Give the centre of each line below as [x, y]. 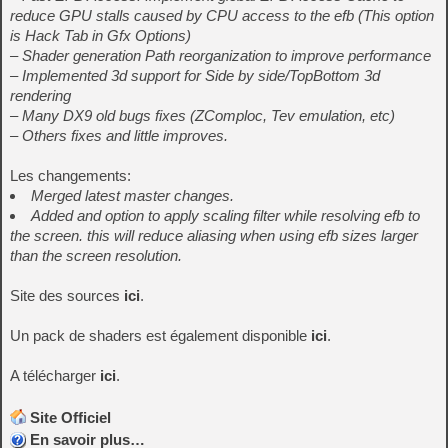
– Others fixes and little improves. [119, 135]
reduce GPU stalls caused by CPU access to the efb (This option [222, 15]
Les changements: [70, 175]
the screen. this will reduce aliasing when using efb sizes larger [214, 235]
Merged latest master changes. [132, 195]
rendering [40, 95]
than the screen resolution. [96, 255]
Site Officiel [70, 417]
